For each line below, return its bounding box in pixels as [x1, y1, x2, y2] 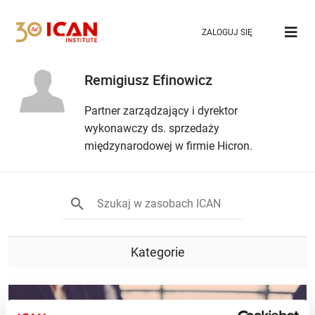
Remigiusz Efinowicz [84, 70, 212, 90]
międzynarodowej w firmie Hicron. [84, 139, 252, 153]
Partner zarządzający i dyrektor [84, 104, 238, 118]
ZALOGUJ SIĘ [202, 27, 252, 37]
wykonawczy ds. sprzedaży [84, 122, 219, 136]
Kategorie [130, 245, 185, 260]
